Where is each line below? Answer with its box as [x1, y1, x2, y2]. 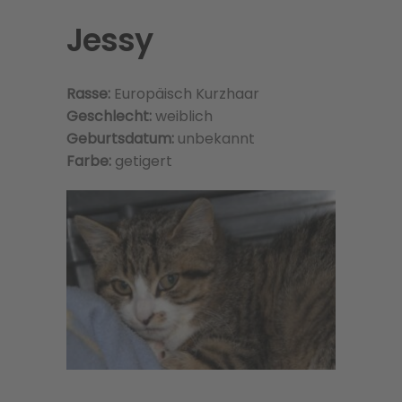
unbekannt [174, 128, 255, 149]
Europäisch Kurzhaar [114, 83, 259, 104]
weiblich [155, 106, 213, 127]
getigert [115, 151, 172, 171]
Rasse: [66, 83, 114, 104]
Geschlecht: [66, 106, 155, 127]
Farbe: [66, 151, 115, 171]
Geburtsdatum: [66, 128, 174, 149]
